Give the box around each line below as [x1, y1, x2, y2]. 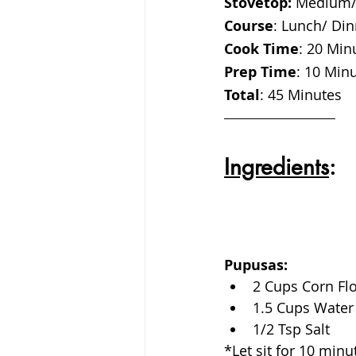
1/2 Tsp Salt [253, 319, 330, 339]
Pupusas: [224, 255, 288, 276]
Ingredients [224, 153, 329, 182]
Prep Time [224, 62, 296, 83]
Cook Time [224, 39, 299, 60]
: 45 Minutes [260, 85, 346, 105]
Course [224, 16, 273, 37]
